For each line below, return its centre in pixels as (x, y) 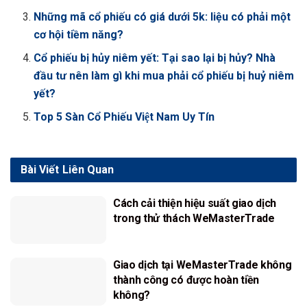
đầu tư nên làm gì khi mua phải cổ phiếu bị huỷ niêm (164, 76)
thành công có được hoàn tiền (186, 280)
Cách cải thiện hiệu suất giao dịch (195, 204)
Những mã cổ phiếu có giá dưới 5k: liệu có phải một (162, 17)
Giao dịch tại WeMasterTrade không (202, 265)
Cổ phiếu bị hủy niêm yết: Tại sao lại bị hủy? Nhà (155, 58)
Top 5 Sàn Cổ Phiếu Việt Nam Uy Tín (124, 117)
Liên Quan (88, 170)
